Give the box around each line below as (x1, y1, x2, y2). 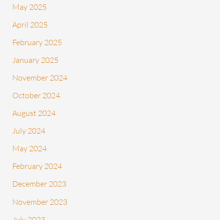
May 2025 (12, 1, 47, 12)
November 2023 (12, 196, 68, 207)
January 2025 (12, 55, 59, 65)
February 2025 (12, 37, 62, 47)
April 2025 (12, 19, 48, 29)
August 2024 (12, 108, 56, 118)
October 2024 (12, 90, 60, 101)
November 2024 (12, 72, 68, 82)
